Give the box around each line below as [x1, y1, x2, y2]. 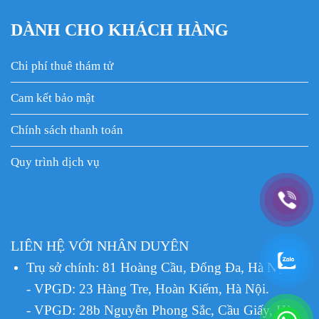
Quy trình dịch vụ [11, 155, 100, 169]
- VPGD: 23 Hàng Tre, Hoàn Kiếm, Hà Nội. [26, 281, 269, 296]
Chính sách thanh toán [11, 122, 123, 137]
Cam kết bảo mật [11, 90, 95, 105]
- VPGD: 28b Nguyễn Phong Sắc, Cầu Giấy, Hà [26, 302, 292, 318]
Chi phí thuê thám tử [11, 58, 113, 73]
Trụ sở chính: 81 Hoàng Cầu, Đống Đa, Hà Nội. [26, 259, 291, 275]
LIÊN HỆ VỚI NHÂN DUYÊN [11, 237, 189, 253]
